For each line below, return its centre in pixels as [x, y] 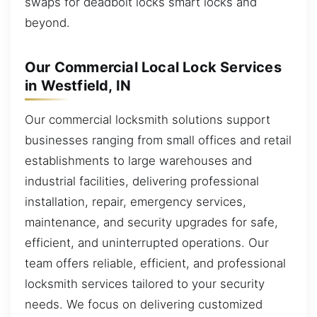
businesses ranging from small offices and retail [158, 140]
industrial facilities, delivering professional [142, 181]
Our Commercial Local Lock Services [153, 67]
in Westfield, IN [78, 86]
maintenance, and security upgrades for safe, [151, 222]
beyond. [47, 22]
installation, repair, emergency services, [136, 201]
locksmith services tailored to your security [145, 283]
